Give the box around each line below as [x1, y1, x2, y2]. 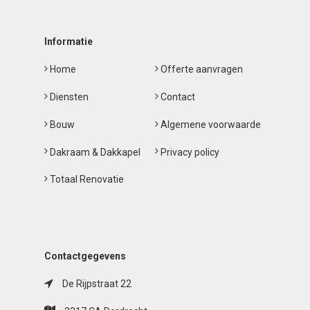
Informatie [44, 36, 93, 48]
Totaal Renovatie [48, 174, 124, 185]
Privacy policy [158, 146, 219, 158]
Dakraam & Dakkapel [48, 146, 140, 158]
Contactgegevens [44, 250, 126, 262]
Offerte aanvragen [158, 64, 243, 75]
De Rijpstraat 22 [60, 278, 131, 290]
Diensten [48, 91, 89, 103]
